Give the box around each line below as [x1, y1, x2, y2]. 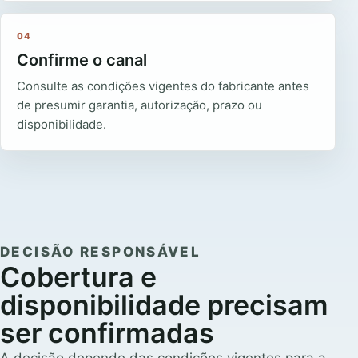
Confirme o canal [17, 50, 147, 70]
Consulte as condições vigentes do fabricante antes [17, 78, 309, 94]
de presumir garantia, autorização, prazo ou [17, 97, 262, 113]
